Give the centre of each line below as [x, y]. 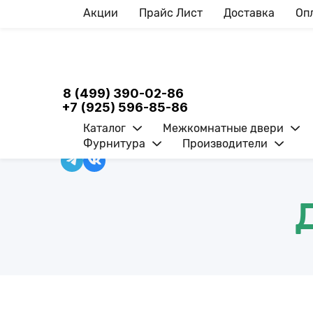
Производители [225, 144]
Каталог [104, 128]
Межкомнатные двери [223, 128]
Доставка [249, 13]
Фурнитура [114, 144]
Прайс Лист [171, 13]
